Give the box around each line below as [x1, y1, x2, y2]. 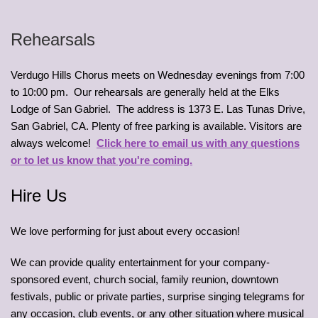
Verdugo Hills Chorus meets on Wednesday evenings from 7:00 [11, 68, 305, 81]
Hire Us [11, 185, 67, 205]
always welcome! [11, 136, 97, 149]
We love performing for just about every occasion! [11, 224, 240, 237]
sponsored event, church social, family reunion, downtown [11, 273, 278, 285]
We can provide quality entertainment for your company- [11, 256, 270, 268]
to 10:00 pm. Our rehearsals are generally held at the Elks [11, 85, 280, 98]
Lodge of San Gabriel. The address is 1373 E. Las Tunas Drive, [11, 102, 305, 115]
